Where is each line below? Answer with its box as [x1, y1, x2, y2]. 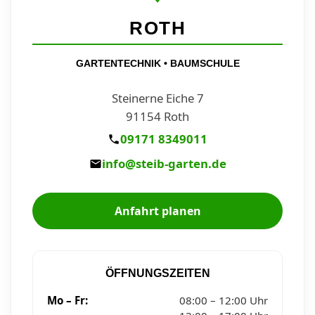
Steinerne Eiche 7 [111, 90, 204, 107]
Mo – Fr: [47, 293, 88, 308]
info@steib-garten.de [101, 155, 226, 172]
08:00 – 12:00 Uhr [179, 293, 268, 308]
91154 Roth [126, 108, 189, 125]
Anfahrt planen [114, 203, 201, 219]
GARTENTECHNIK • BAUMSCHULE [75, 58, 240, 70]
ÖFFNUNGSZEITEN [105, 267, 210, 280]
